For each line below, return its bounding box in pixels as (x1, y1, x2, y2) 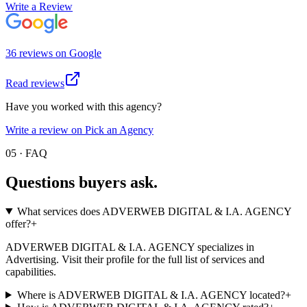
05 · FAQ (5, 147, 47, 159)
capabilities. (5, 265, 56, 278)
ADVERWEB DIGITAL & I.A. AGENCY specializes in (5, 241, 254, 253)
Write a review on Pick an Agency (5, 123, 153, 136)
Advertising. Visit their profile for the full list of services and (5, 253, 265, 265)
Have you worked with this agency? (5, 100, 162, 112)
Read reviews (5, 77, 64, 89)
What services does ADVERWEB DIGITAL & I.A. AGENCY (16, 205, 291, 217)
